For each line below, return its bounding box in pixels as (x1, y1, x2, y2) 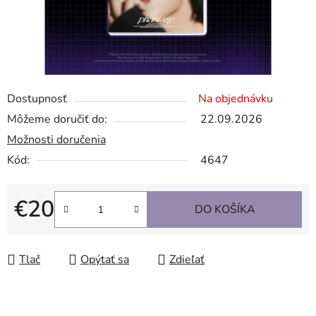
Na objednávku (198, 91, 273, 107)
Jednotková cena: (13, 224, 99, 240)
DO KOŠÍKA (194, 202, 255, 218)
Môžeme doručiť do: (7, 111, 107, 128)
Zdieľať (169, 252, 205, 268)
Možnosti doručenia (7, 132, 106, 148)
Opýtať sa (80, 252, 129, 268)
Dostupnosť (7, 91, 67, 107)
